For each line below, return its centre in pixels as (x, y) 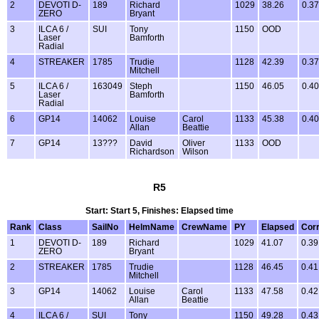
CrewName (204, 228)
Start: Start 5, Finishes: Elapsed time (159, 211)
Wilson (195, 152)
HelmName (152, 228)
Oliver (194, 143)
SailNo (105, 228)
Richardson (152, 152)
